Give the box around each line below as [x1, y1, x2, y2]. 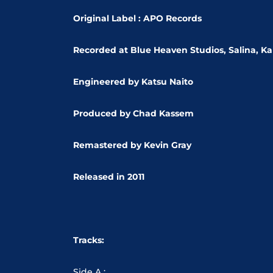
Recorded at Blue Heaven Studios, [73, 44, 229, 55]
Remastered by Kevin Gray [73, 139, 191, 151]
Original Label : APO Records [73, 12, 202, 24]
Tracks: [73, 234, 104, 246]
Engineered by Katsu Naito [73, 76, 193, 87]
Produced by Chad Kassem [73, 107, 194, 119]
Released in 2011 [73, 171, 144, 182]
